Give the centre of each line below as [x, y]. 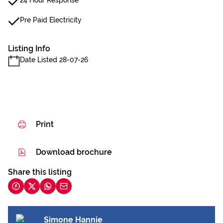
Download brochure [74, 152]
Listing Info [29, 49]
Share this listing [40, 172]
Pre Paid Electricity [51, 20]
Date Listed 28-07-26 [54, 60]
